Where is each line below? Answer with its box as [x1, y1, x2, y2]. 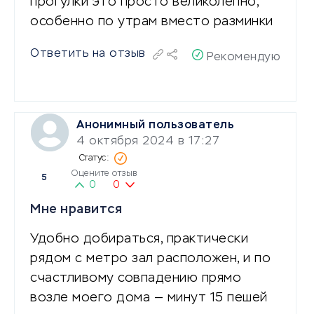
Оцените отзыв [71, 169, 137, 178]
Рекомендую [207, 51, 281, 63]
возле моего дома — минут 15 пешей [30, 291, 268, 304]
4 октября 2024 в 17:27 [76, 135, 219, 147]
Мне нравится [30, 203, 122, 216]
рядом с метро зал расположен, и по [30, 252, 271, 265]
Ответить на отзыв [30, 48, 146, 60]
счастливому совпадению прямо [30, 271, 241, 285]
